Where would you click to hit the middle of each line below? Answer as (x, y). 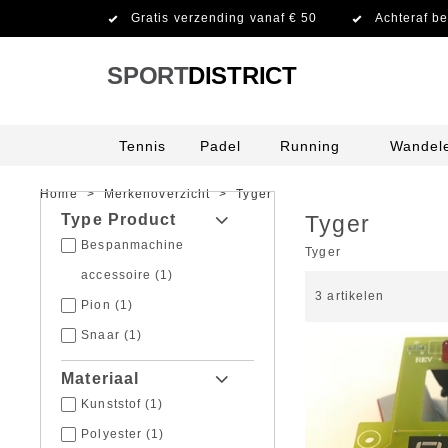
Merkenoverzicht (157, 194)
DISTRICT (242, 75)
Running (310, 146)
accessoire (116, 275)
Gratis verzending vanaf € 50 (224, 18)
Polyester (112, 434)
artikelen (354, 296)
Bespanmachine (133, 245)
